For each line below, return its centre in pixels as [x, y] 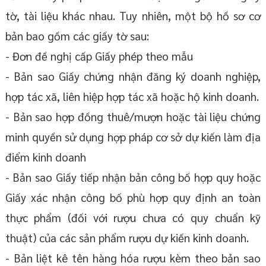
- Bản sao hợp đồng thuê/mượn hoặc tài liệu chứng [133, 117]
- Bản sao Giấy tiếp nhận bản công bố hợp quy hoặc [133, 177]
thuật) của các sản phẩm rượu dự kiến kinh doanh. [127, 238]
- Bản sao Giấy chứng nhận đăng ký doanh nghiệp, [133, 76]
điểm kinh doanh [45, 157]
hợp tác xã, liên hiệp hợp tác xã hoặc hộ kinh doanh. [132, 96]
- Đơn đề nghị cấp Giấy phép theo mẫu [99, 56]
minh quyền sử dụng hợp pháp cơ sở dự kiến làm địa [133, 137]
